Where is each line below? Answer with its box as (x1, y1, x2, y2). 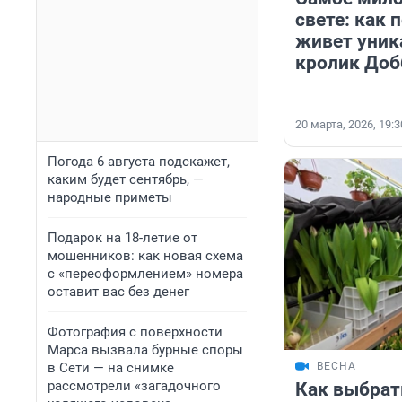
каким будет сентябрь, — (48, 171, 204, 188)
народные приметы (48, 189, 172, 205)
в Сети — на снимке (48, 360, 174, 376)
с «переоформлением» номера (48, 266, 243, 282)
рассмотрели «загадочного (48, 378, 221, 394)
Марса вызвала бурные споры (48, 342, 243, 358)
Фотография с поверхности (48, 324, 223, 340)
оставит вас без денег (48, 284, 189, 300)
